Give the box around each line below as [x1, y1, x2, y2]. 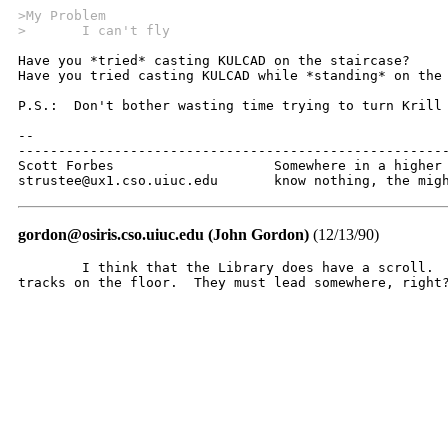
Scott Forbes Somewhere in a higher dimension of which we [18, 158, 114, 174]
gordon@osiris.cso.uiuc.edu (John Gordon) [18, 226, 309, 244]
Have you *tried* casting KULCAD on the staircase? [18, 53, 410, 69]
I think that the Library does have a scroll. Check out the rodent [18, 260, 82, 276]
